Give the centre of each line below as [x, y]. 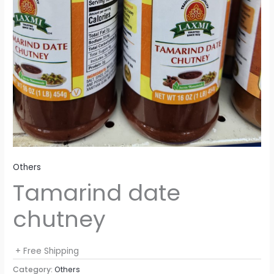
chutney [60, 219]
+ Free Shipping [47, 251]
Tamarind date [97, 193]
